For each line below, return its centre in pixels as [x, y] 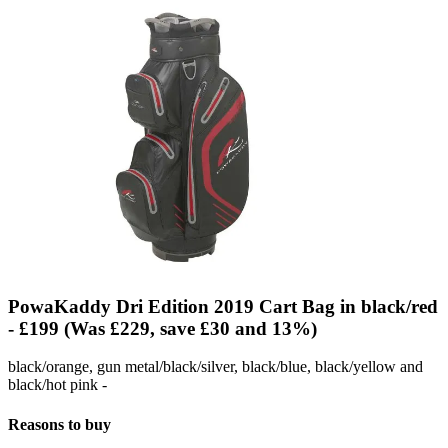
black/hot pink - [57, 385]
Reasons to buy [59, 424]
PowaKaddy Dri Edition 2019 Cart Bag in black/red [223, 306]
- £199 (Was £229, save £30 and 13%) [162, 328]
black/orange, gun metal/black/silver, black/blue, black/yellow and [215, 367]
